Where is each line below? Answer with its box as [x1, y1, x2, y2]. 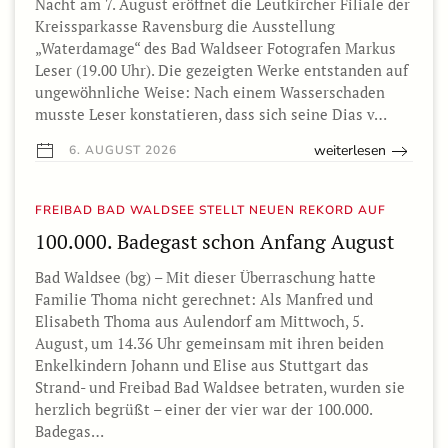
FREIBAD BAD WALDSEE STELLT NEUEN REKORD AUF [35, 202, 386, 219]
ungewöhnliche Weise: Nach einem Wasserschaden [35, 81, 385, 102]
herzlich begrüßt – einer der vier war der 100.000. [35, 399, 372, 420]
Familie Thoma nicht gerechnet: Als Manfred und [35, 289, 373, 310]
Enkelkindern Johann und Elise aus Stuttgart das [35, 355, 369, 376]
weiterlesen [314, 141, 386, 161]
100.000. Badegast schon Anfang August [35, 228, 394, 256]
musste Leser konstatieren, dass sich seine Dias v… [35, 103, 387, 124]
